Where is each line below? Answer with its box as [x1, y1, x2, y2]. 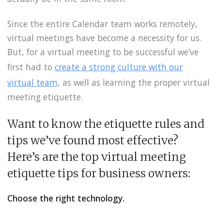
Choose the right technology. [7, 192, 124, 204]
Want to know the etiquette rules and [7, 117, 204, 131]
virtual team [7, 77, 58, 89]
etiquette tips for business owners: [7, 167, 190, 181]
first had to [7, 61, 55, 73]
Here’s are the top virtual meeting [7, 150, 186, 164]
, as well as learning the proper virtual [58, 77, 210, 89]
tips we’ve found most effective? [7, 134, 178, 148]
